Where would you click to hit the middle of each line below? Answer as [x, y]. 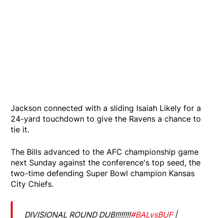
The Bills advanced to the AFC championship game [105, 152]
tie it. [21, 130]
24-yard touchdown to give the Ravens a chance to [106, 119]
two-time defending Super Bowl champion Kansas [103, 173]
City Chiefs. [32, 184]
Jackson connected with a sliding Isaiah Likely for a [106, 108]
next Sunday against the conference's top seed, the [106, 163]
